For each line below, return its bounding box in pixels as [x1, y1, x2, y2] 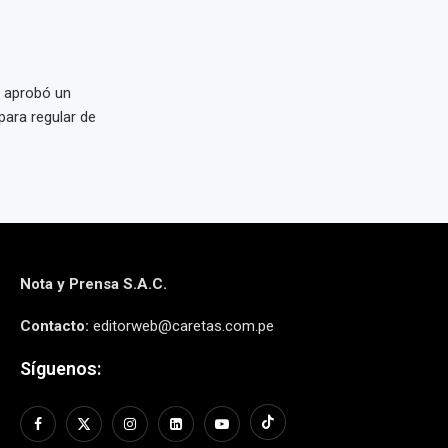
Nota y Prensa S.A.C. [19, 275, 167, 293]
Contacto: [19, 317, 89, 335]
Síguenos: [19, 358, 101, 379]
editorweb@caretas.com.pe [88, 317, 274, 335]
